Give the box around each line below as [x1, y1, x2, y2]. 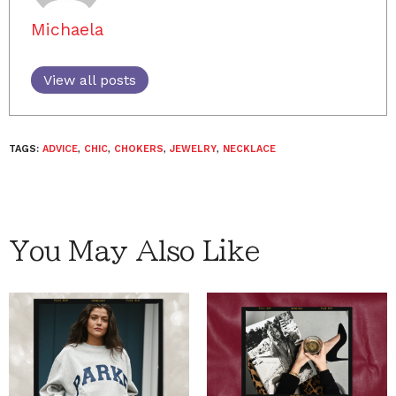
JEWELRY [170, 142, 217, 155]
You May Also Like [9, 237, 260, 264]
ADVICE [42, 142, 78, 155]
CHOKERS [114, 142, 164, 155]
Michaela [31, 19, 103, 40]
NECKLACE [223, 142, 276, 155]
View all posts [43, 71, 136, 88]
